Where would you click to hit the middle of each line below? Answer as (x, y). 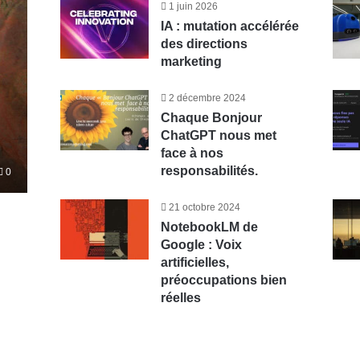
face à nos (192, 153)
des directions (204, 44)
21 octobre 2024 (204, 207)
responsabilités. (209, 171)
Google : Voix (201, 245)
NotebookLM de (209, 227)
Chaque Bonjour (211, 118)
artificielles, (194, 262)
